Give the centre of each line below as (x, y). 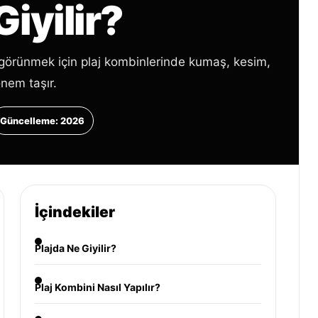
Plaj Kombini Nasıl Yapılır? (97, 287)
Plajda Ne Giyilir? (75, 248)
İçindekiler (75, 212)
